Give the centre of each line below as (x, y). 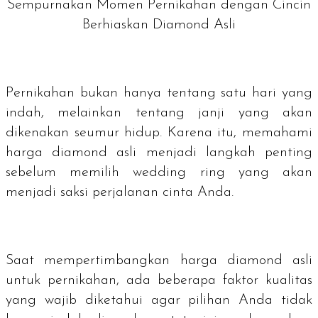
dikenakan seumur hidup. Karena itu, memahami (159, 132)
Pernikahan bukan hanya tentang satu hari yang (159, 93)
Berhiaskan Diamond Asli (159, 24)
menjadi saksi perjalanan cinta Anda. (120, 192)
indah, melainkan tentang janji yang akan (159, 113)
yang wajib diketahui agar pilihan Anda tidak (159, 300)
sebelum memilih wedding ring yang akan (159, 172)
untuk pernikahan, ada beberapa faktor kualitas (159, 280)
